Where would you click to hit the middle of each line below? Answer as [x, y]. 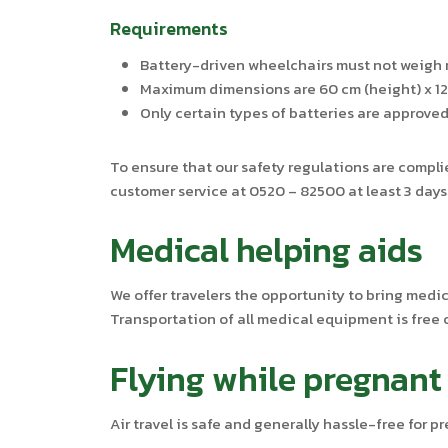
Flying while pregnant [276, 378]
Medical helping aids [267, 250]
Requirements [169, 28]
